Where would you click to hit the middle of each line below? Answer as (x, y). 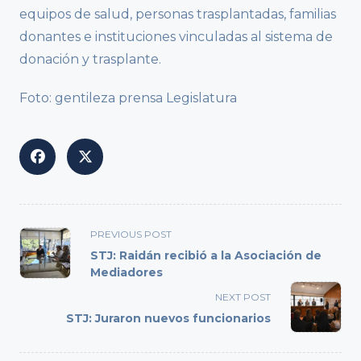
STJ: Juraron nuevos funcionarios (168, 319)
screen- (43, 291)
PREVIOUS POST (131, 234)
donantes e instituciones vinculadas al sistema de (176, 37)
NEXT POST (243, 297)
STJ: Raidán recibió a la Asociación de (206, 256)
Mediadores (127, 273)
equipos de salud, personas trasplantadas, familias (178, 15)
